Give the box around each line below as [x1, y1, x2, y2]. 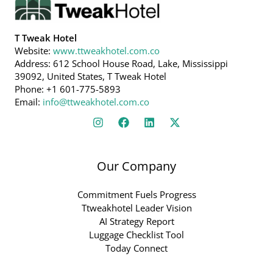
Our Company [97, 158, 176, 175]
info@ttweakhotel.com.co [43, 96, 149, 108]
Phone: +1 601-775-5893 [15, 83, 121, 96]
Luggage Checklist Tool [89, 229, 184, 241]
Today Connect [105, 242, 168, 255]
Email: [15, 96, 43, 108]
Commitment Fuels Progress [77, 188, 196, 201]
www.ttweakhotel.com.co [53, 44, 160, 57]
